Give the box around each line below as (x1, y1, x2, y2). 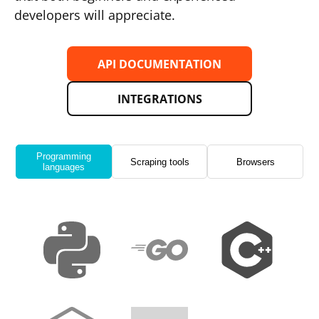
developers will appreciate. (14, 6, 175, 23)
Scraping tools (130, 156, 189, 167)
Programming (36, 151, 91, 162)
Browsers (236, 156, 275, 167)
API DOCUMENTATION (98, 56, 221, 72)
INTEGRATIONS (117, 90, 202, 107)
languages (42, 162, 85, 172)
